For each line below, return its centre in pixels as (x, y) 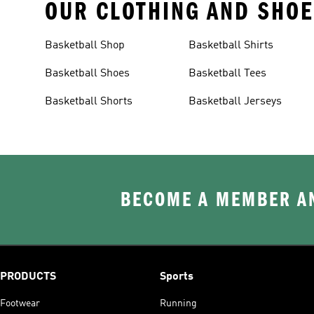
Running (178, 303)
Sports (177, 277)
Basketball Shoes (87, 74)
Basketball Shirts (231, 46)
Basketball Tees (228, 74)
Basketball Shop (85, 46)
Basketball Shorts (89, 102)
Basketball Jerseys (235, 102)
